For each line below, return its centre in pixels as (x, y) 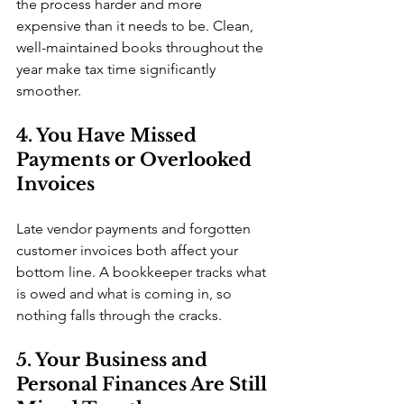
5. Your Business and (114, 360)
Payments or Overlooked (136, 160)
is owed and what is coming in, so (126, 294)
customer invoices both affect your (129, 250)
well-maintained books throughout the (142, 47)
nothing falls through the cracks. (119, 315)
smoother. (49, 91)
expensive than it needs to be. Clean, (137, 26)
